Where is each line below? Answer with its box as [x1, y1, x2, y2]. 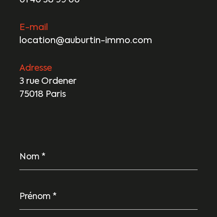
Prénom [19, 184, 47, 192]
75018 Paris [19, 90, 66, 99]
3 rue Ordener [19, 77, 77, 86]
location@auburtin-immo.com [19, 36, 152, 46]
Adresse [19, 64, 52, 73]
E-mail [19, 23, 48, 32]
